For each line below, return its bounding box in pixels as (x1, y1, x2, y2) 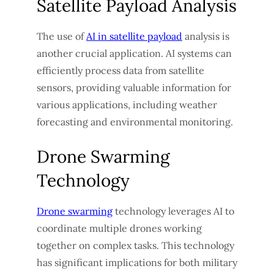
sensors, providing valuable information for (37, 81, 231, 94)
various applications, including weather (37, 98, 217, 111)
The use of (37, 30, 86, 43)
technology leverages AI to (113, 205, 234, 218)
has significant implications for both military (37, 256, 237, 269)
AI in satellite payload (86, 30, 182, 43)
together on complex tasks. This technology (37, 239, 234, 252)
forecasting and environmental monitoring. (37, 116, 233, 128)
